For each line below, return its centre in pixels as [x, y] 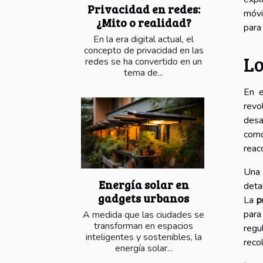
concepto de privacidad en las [144, 51]
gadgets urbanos [144, 198]
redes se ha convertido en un [144, 62]
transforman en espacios [144, 226]
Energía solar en [144, 184]
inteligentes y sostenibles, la [144, 237]
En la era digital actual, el [144, 40]
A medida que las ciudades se [144, 215]
